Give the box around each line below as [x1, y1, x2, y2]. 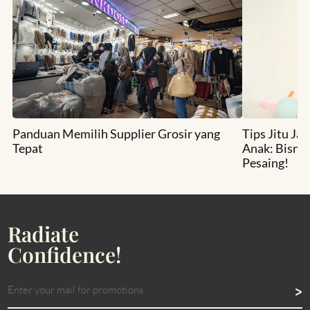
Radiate [8, 220, 79, 248]
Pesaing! [242, 155, 289, 171]
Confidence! [8, 241, 121, 269]
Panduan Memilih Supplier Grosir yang [12, 126, 220, 142]
